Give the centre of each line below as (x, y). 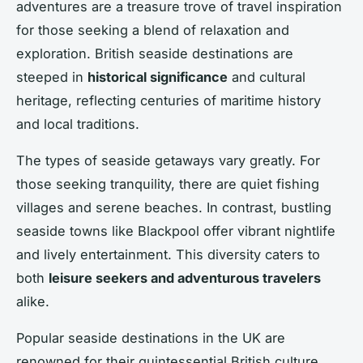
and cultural (267, 77)
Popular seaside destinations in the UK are (151, 337)
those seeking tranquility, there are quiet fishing (168, 184)
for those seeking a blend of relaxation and (153, 30)
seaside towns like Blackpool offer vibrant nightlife (176, 231)
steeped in (52, 77)
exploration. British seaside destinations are (155, 53)
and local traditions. (78, 124)
